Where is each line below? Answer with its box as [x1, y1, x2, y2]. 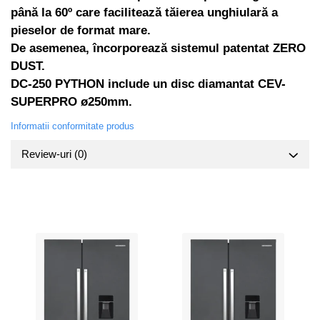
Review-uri [21, 147, 74, 160]
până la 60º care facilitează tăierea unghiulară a [11, 5, 278, 19]
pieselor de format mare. [11, 23, 151, 37]
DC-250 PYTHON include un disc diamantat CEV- [11, 76, 286, 91]
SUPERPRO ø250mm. [11, 94, 132, 109]
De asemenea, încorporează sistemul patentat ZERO [11, 41, 306, 55]
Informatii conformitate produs [11, 120, 134, 131]
